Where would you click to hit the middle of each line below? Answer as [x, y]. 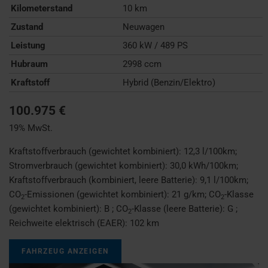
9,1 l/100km [223, 180]
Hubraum [29, 64]
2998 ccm [142, 64]
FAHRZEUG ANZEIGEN [65, 252]
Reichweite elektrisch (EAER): [69, 223]
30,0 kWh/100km [203, 166]
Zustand [27, 27]
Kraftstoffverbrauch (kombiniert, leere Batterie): [104, 180]
